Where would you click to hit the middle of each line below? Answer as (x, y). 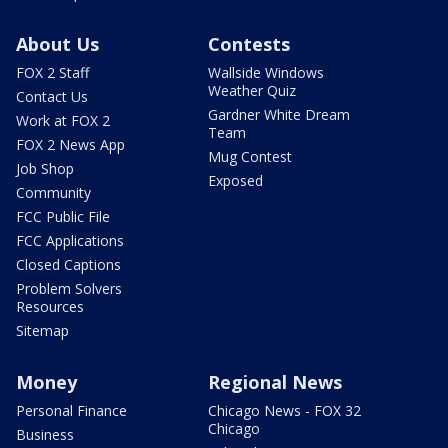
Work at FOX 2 (63, 120)
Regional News (275, 381)
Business (45, 434)
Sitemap (42, 330)
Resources (50, 306)
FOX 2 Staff (52, 72)
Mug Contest (250, 156)
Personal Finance (71, 410)
